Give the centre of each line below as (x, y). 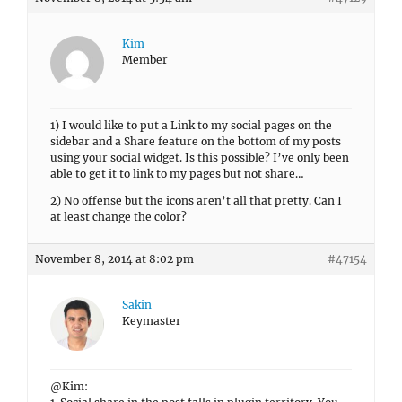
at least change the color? (118, 217)
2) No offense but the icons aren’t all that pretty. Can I (196, 201)
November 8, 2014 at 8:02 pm (114, 259)
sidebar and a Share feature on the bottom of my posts (196, 141)
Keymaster (152, 321)
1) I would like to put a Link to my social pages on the (191, 125)
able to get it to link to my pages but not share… (177, 174)
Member (145, 60)
